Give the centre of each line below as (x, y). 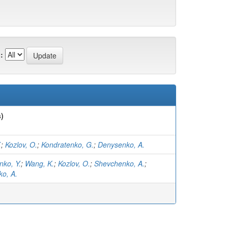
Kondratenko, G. (67, 145)
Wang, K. (39, 163)
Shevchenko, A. (119, 163)
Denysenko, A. (121, 145)
